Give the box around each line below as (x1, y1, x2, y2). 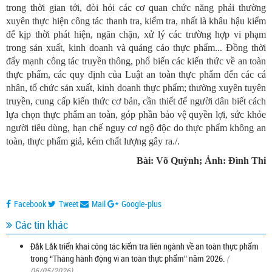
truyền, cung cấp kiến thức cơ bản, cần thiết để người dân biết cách (6, 95, 266, 106)
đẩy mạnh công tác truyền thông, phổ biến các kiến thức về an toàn (6, 55, 266, 66)
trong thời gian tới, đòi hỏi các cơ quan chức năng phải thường (6, 2, 266, 13)
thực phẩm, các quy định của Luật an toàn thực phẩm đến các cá (6, 69, 266, 80)
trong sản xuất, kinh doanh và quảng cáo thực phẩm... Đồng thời (6, 42, 266, 53)
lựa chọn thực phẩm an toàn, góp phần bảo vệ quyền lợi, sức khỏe (6, 109, 266, 120)
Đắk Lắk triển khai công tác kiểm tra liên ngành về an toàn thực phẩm (30, 240, 259, 252)
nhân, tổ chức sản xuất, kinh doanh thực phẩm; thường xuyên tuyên (6, 82, 266, 93)
